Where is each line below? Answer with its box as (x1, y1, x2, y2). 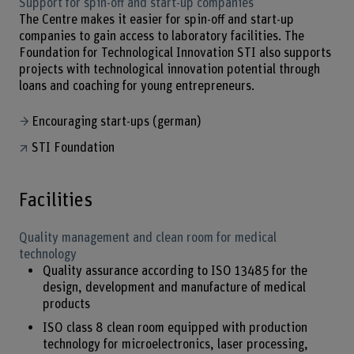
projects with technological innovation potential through (18, 63, 320, 77)
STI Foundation (31, 141, 115, 154)
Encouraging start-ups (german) (31, 115, 201, 128)
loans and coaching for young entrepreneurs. (18, 80, 254, 93)
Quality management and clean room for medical (18, 231, 277, 244)
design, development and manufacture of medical (42, 281, 306, 294)
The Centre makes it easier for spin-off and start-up (18, 13, 294, 27)
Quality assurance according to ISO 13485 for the (42, 264, 307, 277)
